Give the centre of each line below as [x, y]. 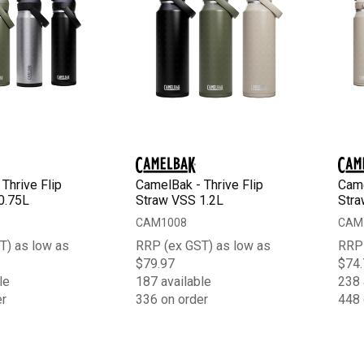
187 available [174, 281]
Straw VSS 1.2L [180, 200]
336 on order [172, 299]
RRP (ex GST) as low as [204, 245]
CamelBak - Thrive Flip [200, 184]
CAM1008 [162, 222]
